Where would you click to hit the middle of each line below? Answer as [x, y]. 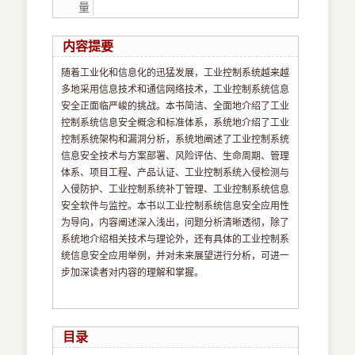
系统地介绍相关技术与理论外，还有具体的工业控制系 [176, 240]
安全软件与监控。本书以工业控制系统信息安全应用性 [176, 206]
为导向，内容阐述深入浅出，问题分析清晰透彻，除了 [176, 223]
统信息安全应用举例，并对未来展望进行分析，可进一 [176, 256]
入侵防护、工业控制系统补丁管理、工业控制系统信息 [176, 190]
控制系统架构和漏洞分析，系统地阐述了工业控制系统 [176, 140]
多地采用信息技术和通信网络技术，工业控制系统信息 [176, 90]
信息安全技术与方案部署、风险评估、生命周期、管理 [176, 157]
